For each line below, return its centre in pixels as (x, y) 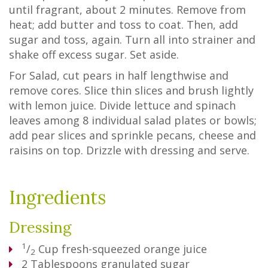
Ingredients (57, 197)
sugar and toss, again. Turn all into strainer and (132, 39)
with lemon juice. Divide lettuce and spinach (122, 105)
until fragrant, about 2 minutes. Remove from (127, 10)
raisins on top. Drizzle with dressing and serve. (129, 150)
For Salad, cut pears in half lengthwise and (119, 75)
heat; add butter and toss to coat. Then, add (124, 25)
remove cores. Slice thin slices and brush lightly (131, 90)
